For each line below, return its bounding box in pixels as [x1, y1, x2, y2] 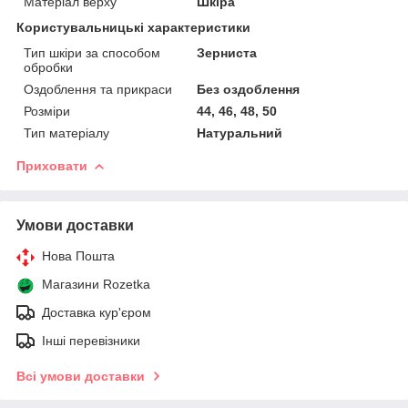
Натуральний [197, 125, 283, 140]
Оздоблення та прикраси [24, 81, 172, 97]
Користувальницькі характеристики [16, 19, 250, 35]
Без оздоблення [197, 81, 301, 97]
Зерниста [197, 45, 258, 60]
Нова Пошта [42, 248, 115, 263]
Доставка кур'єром [42, 304, 151, 320]
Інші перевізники [42, 332, 140, 348]
